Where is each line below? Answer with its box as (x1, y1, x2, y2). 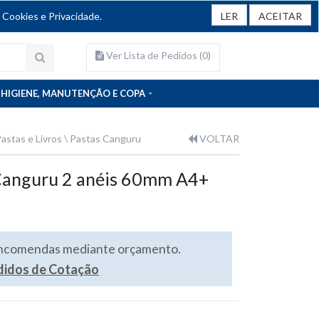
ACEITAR (258, 10, 302, 22)
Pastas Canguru (70, 132, 141, 145)
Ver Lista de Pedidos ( (104, 49, 202, 61)
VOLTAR (197, 132, 239, 145)
